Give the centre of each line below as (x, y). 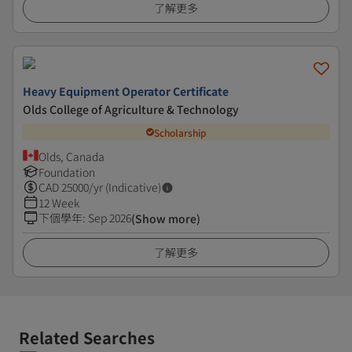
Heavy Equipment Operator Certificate (126, 91)
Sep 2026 (110, 218)
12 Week (59, 203)
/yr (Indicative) (125, 187)
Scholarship (180, 132)
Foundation (67, 172)
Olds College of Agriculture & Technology (131, 109)
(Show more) (166, 218)
